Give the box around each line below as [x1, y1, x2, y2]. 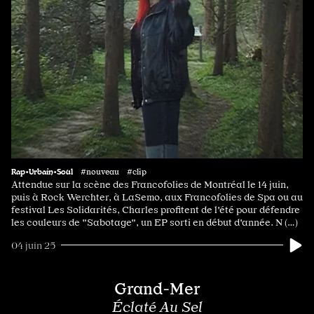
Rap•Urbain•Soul [11, 165, 73, 176]
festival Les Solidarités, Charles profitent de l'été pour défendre [11, 203, 300, 215]
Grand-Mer [114, 278, 200, 299]
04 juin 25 [11, 239, 55, 251]
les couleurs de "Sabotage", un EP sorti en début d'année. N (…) [11, 216, 298, 228]
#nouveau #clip [81, 166, 146, 177]
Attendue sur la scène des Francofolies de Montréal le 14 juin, [11, 178, 289, 190]
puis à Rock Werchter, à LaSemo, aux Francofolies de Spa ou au [11, 191, 303, 203]
